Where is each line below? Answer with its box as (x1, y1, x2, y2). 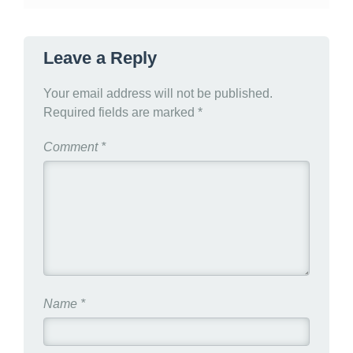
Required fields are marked (43, 106, 198, 120)
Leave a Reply (43, 48, 157, 69)
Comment (43, 140, 101, 154)
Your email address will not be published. (43, 87, 273, 101)
